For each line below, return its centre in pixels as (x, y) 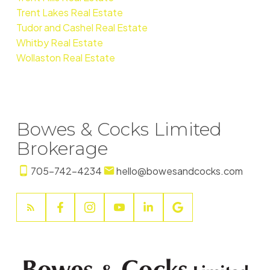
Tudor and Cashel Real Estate (82, 27)
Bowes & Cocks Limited (119, 129)
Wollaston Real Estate (65, 57)
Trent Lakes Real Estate (69, 12)
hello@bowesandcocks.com (179, 171)
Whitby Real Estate (59, 42)
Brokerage (62, 148)
